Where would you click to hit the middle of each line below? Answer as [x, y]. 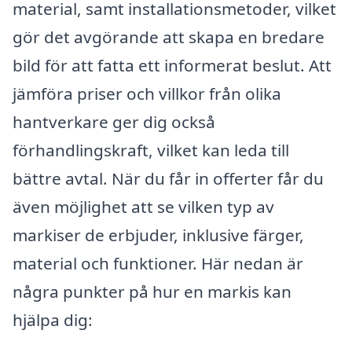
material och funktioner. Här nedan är [158, 263]
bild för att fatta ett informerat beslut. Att [172, 65]
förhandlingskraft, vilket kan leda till [151, 150]
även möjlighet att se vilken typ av [143, 206]
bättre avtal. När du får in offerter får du [168, 178]
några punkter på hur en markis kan [152, 291]
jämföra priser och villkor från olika [147, 93]
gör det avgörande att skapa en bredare [169, 37]
